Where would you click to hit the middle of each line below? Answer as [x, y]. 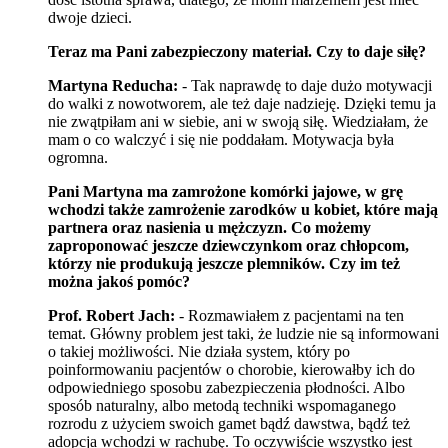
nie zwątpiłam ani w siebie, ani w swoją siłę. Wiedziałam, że [238, 121]
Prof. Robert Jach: [111, 315]
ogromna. [78, 157]
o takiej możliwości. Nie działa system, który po [199, 351]
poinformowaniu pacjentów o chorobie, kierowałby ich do [231, 369]
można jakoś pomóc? [119, 281]
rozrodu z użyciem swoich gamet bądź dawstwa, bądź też [229, 423]
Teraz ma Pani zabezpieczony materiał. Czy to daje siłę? [237, 51]
